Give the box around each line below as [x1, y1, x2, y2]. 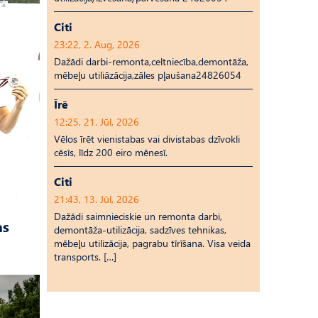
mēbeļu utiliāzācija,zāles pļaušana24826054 [54, 68, 241, 82]
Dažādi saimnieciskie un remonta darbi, [54, 209, 222, 223]
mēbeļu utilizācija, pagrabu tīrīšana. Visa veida [54, 236, 251, 250]
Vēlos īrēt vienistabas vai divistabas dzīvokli [54, 132, 240, 146]
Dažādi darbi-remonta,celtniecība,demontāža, [54, 55, 248, 68]
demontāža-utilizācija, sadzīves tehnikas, [54, 223, 226, 236]
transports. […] [54, 250, 116, 263]
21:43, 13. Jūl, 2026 [54, 192, 139, 206]
